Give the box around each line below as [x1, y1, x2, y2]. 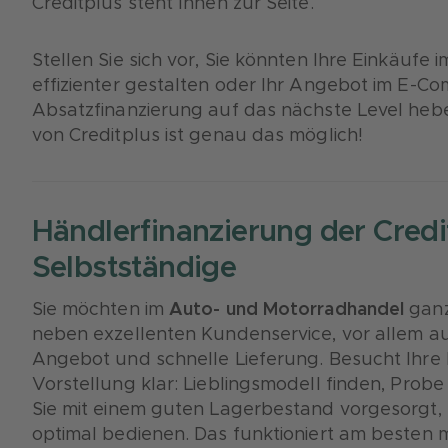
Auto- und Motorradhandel [169, 301, 405, 319]
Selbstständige [31, 253, 237, 283]
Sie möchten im [31, 301, 170, 319]
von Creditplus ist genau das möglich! [31, 127, 364, 145]
